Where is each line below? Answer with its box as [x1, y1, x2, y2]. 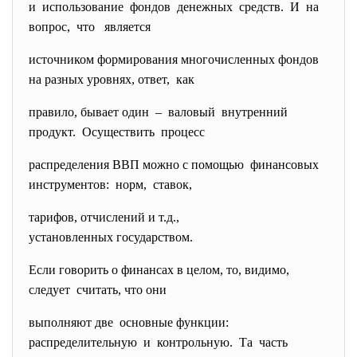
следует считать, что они [29, 283, 167, 296]
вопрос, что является [29, 20, 151, 33]
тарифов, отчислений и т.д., [29, 210, 179, 224]
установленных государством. [29, 230, 193, 244]
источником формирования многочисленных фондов [29, 53, 319, 66]
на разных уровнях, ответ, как [29, 73, 194, 86]
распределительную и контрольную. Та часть [29, 335, 288, 349]
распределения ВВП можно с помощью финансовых [29, 158, 322, 171]
